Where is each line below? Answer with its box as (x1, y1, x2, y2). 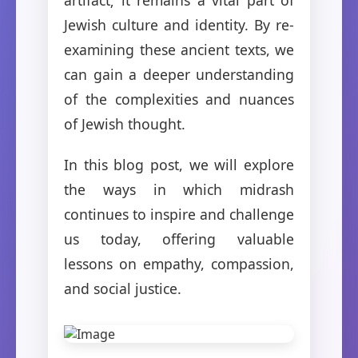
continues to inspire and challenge (64, 204, 294, 224)
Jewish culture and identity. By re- (64, 14, 294, 34)
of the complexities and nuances (64, 89, 294, 109)
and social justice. (64, 278, 181, 298)
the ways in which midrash (64, 179, 294, 199)
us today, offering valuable (64, 229, 294, 249)
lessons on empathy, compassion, (64, 253, 294, 273)
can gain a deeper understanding (64, 64, 294, 84)
